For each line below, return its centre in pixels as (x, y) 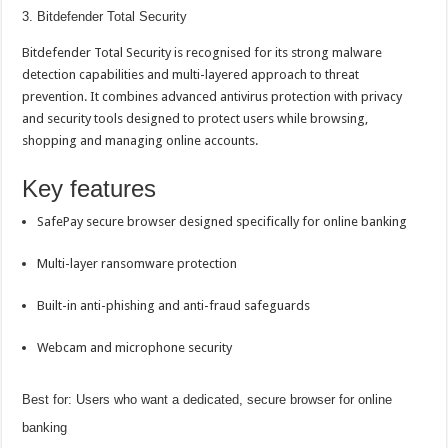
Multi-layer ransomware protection (137, 263)
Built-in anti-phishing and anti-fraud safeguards (174, 305)
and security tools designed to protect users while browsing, (195, 118)
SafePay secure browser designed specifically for (180, 221)
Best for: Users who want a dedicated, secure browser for (190, 399)
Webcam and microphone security (135, 347)
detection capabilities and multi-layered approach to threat (191, 74)
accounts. (230, 140)
